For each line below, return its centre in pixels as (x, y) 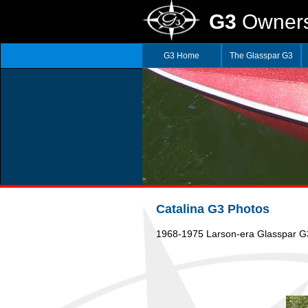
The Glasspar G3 (261, 56)
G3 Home (181, 56)
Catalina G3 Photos (213, 209)
